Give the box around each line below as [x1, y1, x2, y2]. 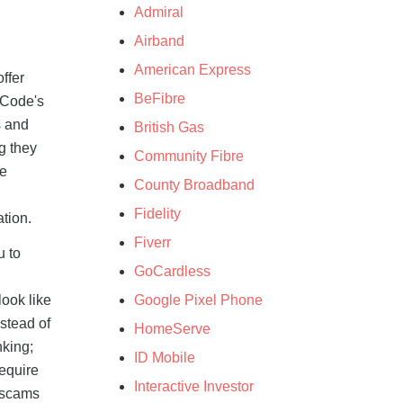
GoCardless [133, 263, 210, 279]
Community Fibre [133, 148, 244, 164]
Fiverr [133, 234, 171, 250]
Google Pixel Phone [133, 291, 263, 308]
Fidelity [133, 205, 181, 221]
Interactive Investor [133, 378, 254, 394]
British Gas [133, 119, 204, 135]
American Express [133, 61, 251, 77]
